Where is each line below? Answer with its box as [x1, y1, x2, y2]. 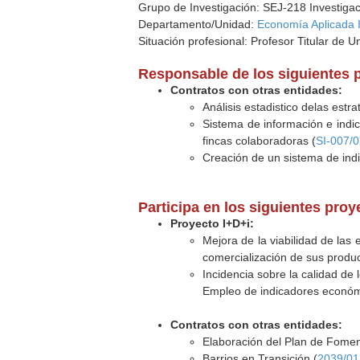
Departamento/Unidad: [138, 18, 258, 31]
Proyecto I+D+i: [170, 217, 255, 230]
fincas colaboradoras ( [202, 134, 317, 147]
